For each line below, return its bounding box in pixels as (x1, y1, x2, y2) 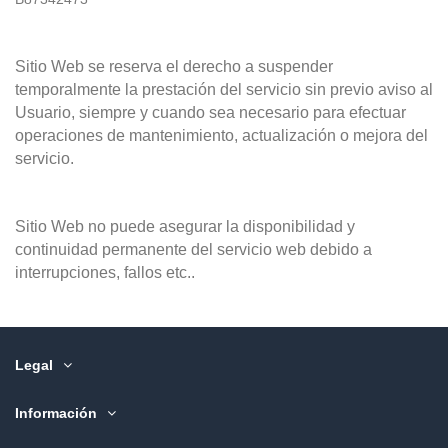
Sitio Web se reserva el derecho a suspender (15, 57, 333, 75)
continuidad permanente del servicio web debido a (15, 241, 372, 259)
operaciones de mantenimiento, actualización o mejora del (15, 126, 428, 144)
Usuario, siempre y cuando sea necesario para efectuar (15, 103, 406, 121)
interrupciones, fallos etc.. (15, 264, 195, 282)
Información (15, 405, 97, 422)
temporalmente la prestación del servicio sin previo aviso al (15, 80, 433, 98)
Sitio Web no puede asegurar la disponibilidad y (15, 218, 355, 236)
